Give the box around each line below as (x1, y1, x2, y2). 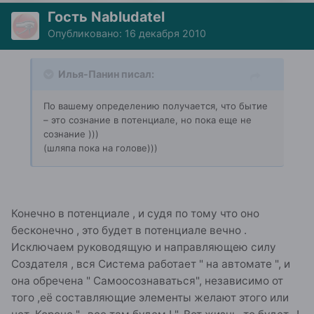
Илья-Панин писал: (58, 67, 154, 80)
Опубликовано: (48, 27, 125, 39)
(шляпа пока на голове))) (43, 142, 158, 153)
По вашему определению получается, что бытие (43, 100, 268, 111)
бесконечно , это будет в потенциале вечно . (11, 223, 247, 237)
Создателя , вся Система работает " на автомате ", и (11, 257, 290, 271)
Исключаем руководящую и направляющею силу (11, 240, 276, 254)
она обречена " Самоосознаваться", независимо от (11, 273, 283, 287)
